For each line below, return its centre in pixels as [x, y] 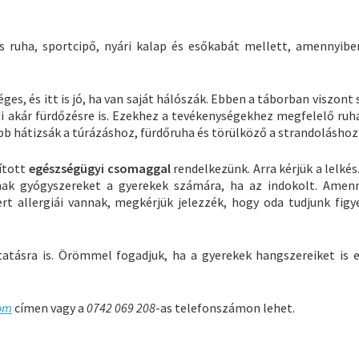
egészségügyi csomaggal [101, 168]
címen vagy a [49, 307]
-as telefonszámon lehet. [225, 307]
